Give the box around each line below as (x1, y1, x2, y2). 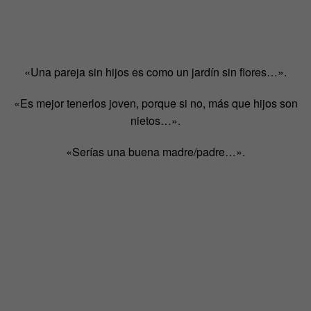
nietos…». (131, 112, 180, 128)
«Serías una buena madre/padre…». (66, 143, 245, 160)
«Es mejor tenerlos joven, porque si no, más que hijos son (13, 94, 298, 111)
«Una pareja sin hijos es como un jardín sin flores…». (24, 63, 287, 80)
